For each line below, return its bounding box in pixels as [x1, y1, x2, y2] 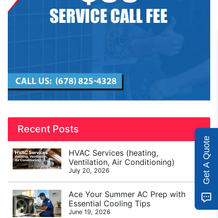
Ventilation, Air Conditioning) [69, 157, 175, 167]
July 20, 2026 [69, 167, 110, 174]
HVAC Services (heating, [69, 148, 159, 158]
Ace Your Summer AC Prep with [69, 189, 186, 199]
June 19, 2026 [69, 208, 111, 216]
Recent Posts [18, 123, 79, 135]
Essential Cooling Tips [69, 199, 151, 208]
